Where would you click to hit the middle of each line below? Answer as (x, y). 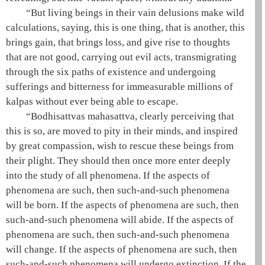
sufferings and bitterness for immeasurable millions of (119, 87)
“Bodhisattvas (57, 116)
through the (31, 72)
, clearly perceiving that (185, 116)
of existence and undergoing (155, 72)
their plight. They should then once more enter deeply (118, 161)
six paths (75, 72)
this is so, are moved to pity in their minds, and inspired (122, 131)
